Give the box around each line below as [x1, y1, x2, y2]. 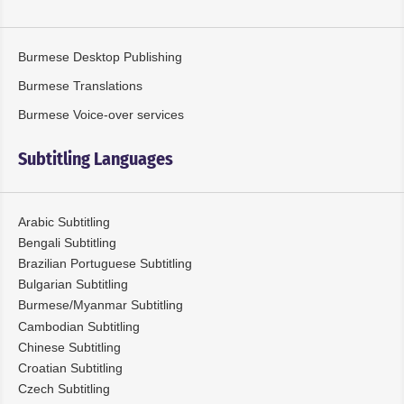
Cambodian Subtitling [18, 318, 140, 334]
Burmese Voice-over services [18, 106, 184, 122]
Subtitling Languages [18, 147, 173, 170]
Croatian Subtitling [18, 360, 123, 375]
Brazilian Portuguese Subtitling [18, 256, 192, 271]
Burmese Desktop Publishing [18, 49, 182, 64]
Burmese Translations [18, 78, 142, 93]
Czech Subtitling [18, 381, 110, 397]
